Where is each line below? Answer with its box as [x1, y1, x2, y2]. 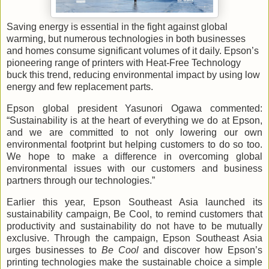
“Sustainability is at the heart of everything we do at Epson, [7, 115, 262, 125]
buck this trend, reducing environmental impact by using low [7, 69, 260, 80]
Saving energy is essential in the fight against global [7, 21, 228, 32]
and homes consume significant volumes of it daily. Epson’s [7, 45, 259, 56]
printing [7, 256, 38, 267]
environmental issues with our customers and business [7, 163, 262, 174]
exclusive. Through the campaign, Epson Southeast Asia [7, 232, 262, 243]
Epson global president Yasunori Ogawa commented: [7, 103, 262, 113]
